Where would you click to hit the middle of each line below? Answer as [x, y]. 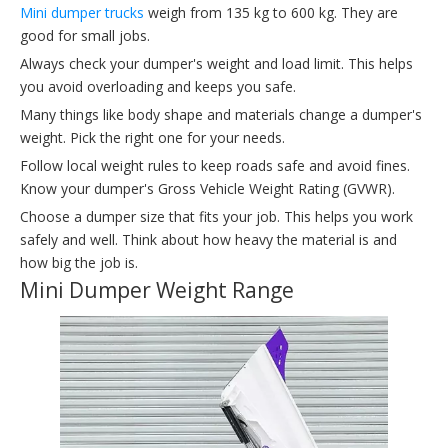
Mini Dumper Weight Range [157, 289]
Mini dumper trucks [82, 12]
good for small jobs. [85, 35]
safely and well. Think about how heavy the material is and [208, 239]
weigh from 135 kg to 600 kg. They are [271, 12]
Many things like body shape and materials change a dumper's [221, 114]
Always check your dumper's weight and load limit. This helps [216, 63]
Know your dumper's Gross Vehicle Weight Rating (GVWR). [207, 188]
